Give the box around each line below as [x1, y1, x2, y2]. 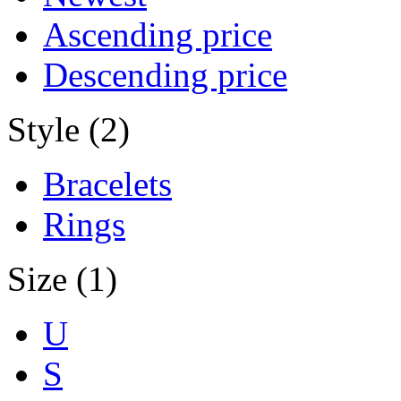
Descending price [43, 55, 287, 94]
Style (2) [7, 109, 130, 149]
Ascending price [43, 14, 272, 54]
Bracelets [43, 164, 172, 203]
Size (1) [7, 259, 117, 298]
